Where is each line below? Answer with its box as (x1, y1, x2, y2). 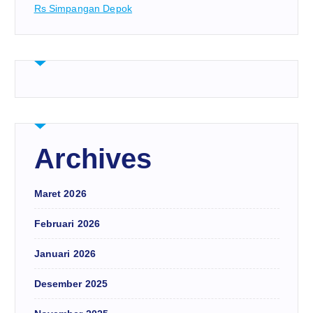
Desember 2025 (34, 278, 108, 290)
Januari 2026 (34, 248, 96, 260)
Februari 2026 (34, 218, 101, 230)
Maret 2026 (34, 188, 87, 200)
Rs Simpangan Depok (34, 3, 133, 15)
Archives (34, 143, 152, 175)
